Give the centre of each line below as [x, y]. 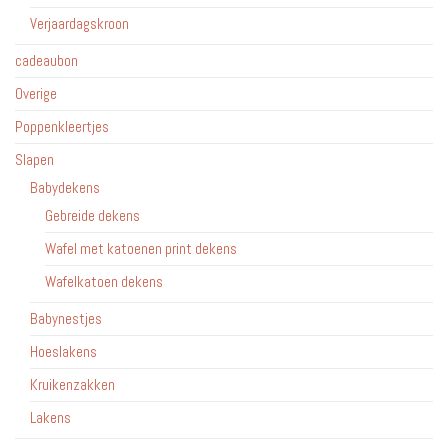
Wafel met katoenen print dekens [141, 249]
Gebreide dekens [92, 216]
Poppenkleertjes [62, 127]
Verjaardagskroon [79, 24]
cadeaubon [46, 61]
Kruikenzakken [72, 385]
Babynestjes [66, 319]
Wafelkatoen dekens [104, 282]
